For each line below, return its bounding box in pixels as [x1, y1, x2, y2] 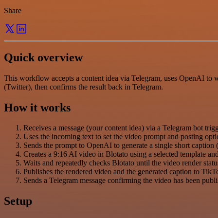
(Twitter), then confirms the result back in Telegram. [4, 82, 163, 91]
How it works [4, 101, 71, 114]
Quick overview [4, 51, 83, 64]
